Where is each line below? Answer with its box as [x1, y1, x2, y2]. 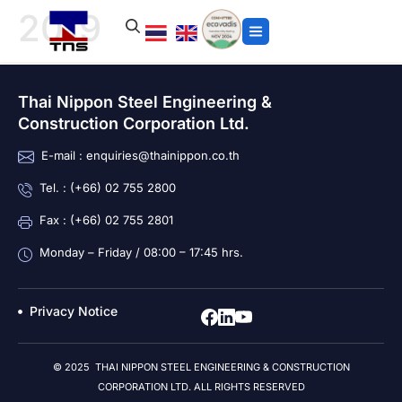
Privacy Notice [30, 303, 118, 319]
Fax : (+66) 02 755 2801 [39, 213, 173, 227]
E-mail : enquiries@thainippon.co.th [41, 148, 240, 162]
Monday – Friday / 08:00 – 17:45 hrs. [39, 245, 243, 259]
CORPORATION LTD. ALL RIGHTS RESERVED [97, 380, 305, 393]
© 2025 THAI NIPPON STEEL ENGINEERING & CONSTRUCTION [52, 361, 350, 373]
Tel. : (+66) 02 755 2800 [39, 180, 176, 195]
